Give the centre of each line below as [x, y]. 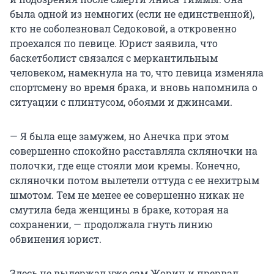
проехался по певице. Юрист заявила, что [114, 43]
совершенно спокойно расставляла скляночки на [134, 151]
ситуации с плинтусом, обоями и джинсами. [121, 102]
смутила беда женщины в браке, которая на [119, 210]
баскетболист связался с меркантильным [114, 58]
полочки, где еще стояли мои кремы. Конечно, [125, 166]
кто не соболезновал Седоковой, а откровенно [123, 29]
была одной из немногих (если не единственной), [132, 14]
